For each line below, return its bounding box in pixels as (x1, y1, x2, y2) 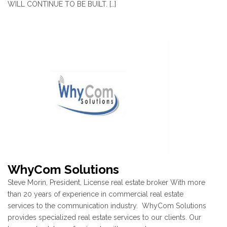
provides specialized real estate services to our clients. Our (8, 213, 201, 222)
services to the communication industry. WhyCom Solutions (8, 202, 206, 210)
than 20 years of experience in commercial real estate (8, 190, 183, 199)
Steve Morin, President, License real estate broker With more (8, 178, 205, 187)
